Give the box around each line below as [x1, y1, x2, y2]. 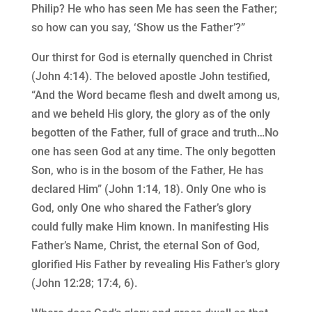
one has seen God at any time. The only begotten [31, 145, 276, 159]
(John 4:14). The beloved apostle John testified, [31, 70, 270, 84]
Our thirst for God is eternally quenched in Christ [31, 51, 272, 65]
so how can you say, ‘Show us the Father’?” [31, 21, 248, 35]
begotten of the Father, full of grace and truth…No [31, 126, 279, 140]
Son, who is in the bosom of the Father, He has [31, 164, 263, 178]
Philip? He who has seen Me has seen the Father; [31, 2, 277, 16]
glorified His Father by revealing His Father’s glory [31, 258, 280, 272]
